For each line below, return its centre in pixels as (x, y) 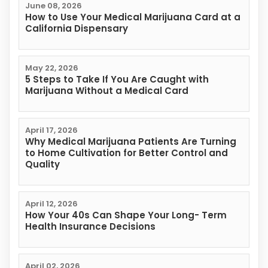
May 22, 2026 (52, 68)
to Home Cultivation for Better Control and (127, 153)
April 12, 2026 (51, 204)
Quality (42, 165)
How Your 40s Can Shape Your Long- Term (126, 215)
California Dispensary (77, 29)
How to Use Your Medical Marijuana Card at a (133, 17)
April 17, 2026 (51, 130)
